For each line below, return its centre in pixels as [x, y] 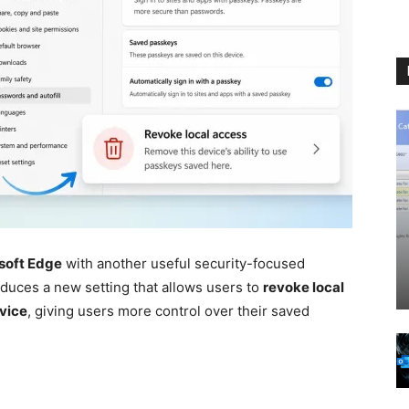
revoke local [304, 287]
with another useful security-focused [184, 263]
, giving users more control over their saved [168, 311]
